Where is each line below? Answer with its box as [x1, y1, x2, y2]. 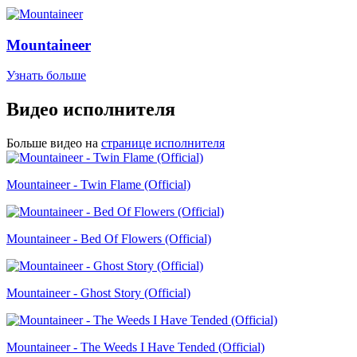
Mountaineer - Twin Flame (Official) [6, 178, 190, 192]
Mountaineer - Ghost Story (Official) [6, 286, 190, 300]
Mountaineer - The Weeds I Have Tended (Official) [6, 340, 265, 355]
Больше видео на [6, 136, 98, 151]
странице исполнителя [101, 136, 225, 151]
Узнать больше [6, 69, 86, 83]
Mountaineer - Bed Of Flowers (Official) [6, 232, 211, 246]
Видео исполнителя [6, 99, 175, 120]
